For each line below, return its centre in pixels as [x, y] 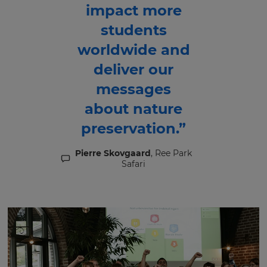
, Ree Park [171, 153]
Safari [133, 164]
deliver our [133, 70]
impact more [133, 11]
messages [133, 89]
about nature [133, 109]
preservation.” [133, 129]
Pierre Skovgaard [113, 153]
